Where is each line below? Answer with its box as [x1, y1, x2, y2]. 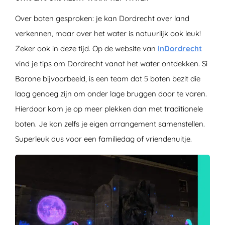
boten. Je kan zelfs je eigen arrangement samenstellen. [15, 119, 205, 129]
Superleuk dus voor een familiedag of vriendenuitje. [15, 134, 192, 144]
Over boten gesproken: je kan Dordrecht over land [15, 13, 189, 23]
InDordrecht [158, 43, 202, 53]
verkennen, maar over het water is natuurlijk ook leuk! [15, 28, 201, 38]
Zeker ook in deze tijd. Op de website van [15, 43, 158, 53]
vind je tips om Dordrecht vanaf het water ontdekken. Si [15, 58, 207, 68]
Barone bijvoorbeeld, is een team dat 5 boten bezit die [15, 73, 200, 83]
